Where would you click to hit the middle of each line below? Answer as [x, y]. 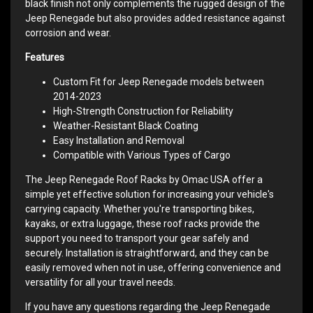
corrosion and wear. [68, 32]
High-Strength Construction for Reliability [143, 111]
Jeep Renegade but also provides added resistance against [155, 18]
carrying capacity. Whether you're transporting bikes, [140, 209]
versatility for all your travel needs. [100, 282]
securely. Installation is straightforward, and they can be [147, 253]
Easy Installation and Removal [119, 140]
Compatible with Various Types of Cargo [142, 155]
